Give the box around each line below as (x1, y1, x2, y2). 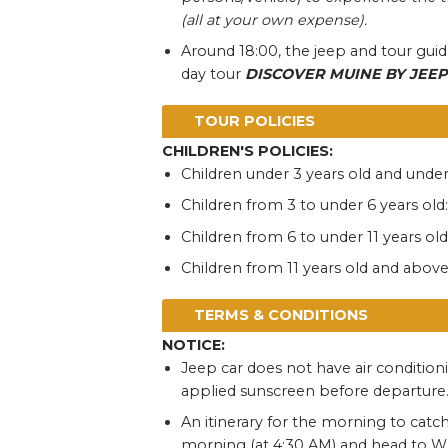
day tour (180, 65, 245, 84)
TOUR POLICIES (194, 111, 316, 130)
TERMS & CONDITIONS (194, 305, 369, 324)
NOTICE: (162, 335, 230, 354)
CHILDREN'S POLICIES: (162, 141, 338, 160)
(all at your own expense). (180, 10, 367, 29)
